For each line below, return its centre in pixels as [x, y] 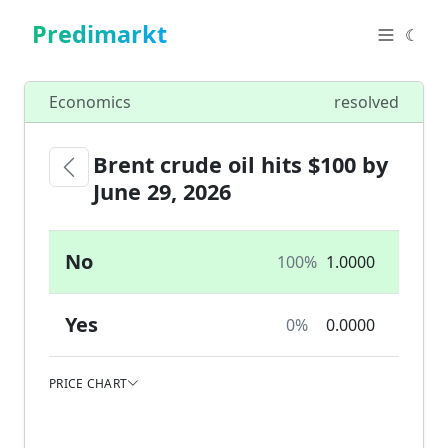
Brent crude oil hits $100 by [240, 164]
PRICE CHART [88, 383]
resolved [366, 102]
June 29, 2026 [162, 191]
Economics [90, 102]
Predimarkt [99, 34]
